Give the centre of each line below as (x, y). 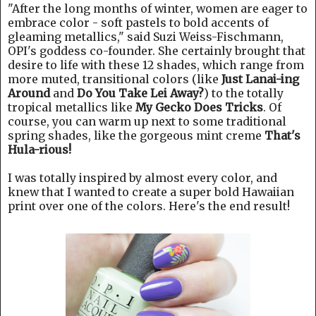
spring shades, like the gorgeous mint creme (136, 135)
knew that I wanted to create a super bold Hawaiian (151, 192)
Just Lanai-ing (260, 79)
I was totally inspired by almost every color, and (142, 177)
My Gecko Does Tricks (199, 107)
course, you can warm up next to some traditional (147, 121)
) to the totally (244, 93)
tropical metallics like (72, 107)
